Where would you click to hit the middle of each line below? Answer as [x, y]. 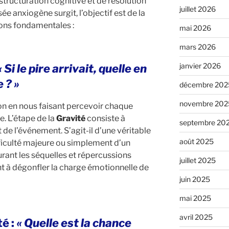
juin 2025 [194, 179]
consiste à [105, 118]
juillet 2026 [197, 9]
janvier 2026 [200, 65]
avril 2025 [196, 217]
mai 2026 [195, 28]
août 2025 [196, 141]
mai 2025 [195, 198]
